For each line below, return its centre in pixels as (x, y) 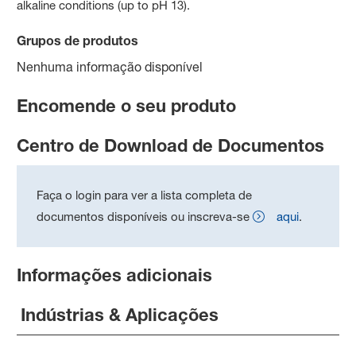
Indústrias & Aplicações (120, 314)
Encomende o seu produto (127, 105)
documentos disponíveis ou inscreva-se (143, 216)
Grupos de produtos (78, 40)
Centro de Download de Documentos (171, 145)
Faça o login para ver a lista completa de (145, 195)
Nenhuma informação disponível (110, 66)
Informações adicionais (115, 275)
